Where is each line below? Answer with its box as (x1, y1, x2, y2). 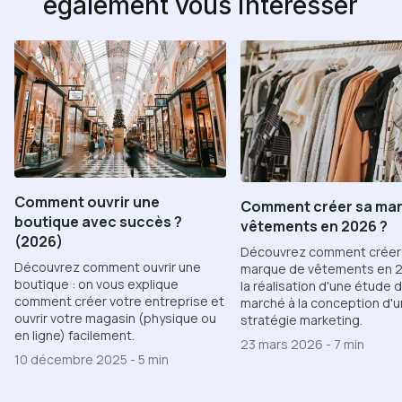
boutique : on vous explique (14, 275, 179, 293)
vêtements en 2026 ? (240, 215, 388, 236)
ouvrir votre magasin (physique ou (14, 309, 216, 327)
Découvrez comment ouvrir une (14, 258, 201, 275)
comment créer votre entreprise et (14, 292, 224, 310)
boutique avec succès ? (14, 211, 182, 232)
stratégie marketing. (240, 310, 363, 328)
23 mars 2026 (240, 335, 326, 353)
